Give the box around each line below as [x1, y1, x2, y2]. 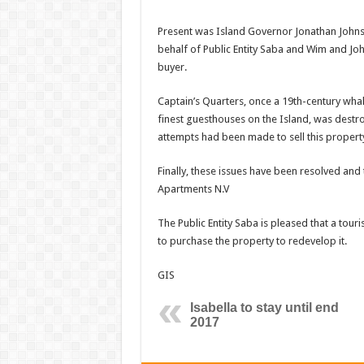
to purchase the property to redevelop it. [157, 235, 347, 247]
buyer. [157, 61, 187, 73]
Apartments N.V [157, 183, 229, 195]
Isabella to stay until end [189, 301, 339, 314]
